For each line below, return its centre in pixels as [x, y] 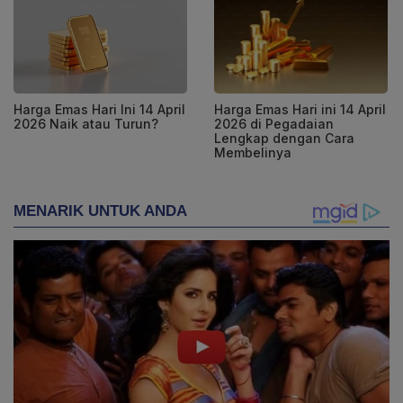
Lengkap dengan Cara [284, 138]
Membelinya [253, 152]
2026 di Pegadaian [274, 123]
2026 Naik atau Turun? [86, 123]
